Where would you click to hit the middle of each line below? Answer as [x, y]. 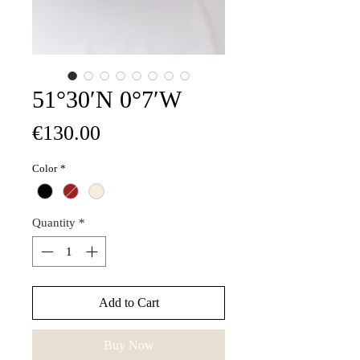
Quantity [54, 222]
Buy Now [129, 346]
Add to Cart [129, 303]
